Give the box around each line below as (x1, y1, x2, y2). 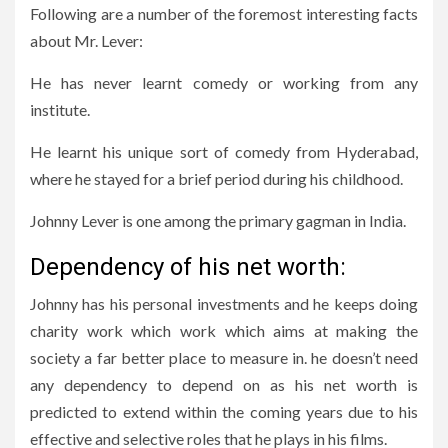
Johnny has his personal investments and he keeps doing (30, 293, 418, 313)
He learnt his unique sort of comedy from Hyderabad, (30, 141, 418, 161)
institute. (30, 99, 90, 119)
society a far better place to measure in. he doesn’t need (30, 347, 418, 367)
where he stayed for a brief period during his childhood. (30, 168, 403, 188)
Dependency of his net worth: (30, 252, 346, 281)
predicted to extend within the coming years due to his (30, 401, 418, 421)
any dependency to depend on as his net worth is (30, 374, 418, 394)
